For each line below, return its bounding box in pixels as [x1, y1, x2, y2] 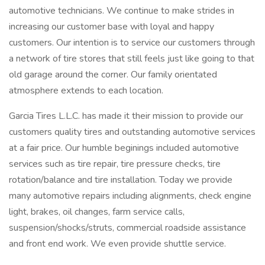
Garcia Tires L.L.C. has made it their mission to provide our [9, 109, 243, 122]
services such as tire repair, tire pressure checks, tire [9, 157, 221, 170]
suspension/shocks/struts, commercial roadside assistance [9, 221, 246, 234]
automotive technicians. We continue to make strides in [9, 4, 234, 17]
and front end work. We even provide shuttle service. [9, 237, 226, 250]
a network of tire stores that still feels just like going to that [9, 52, 254, 65]
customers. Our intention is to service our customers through [9, 36, 255, 49]
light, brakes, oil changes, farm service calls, [9, 205, 185, 218]
